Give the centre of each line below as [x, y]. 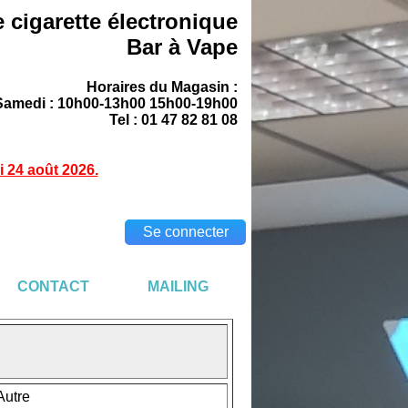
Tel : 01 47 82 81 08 [173, 120]
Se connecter [185, 232]
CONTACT [53, 286]
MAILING [178, 286]
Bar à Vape [182, 47]
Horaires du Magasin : [162, 87]
